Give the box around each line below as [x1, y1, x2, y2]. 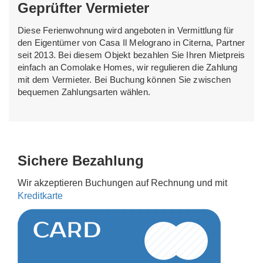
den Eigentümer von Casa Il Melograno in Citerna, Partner [18, 38, 245, 48]
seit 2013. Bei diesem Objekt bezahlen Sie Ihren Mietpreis [18, 50, 245, 60]
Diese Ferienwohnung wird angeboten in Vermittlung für [18, 25, 234, 35]
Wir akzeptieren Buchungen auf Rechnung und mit [18, 178, 227, 188]
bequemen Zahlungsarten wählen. [18, 87, 150, 97]
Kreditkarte [18, 191, 63, 201]
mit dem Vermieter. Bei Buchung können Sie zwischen [18, 75, 231, 85]
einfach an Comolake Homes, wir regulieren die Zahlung [18, 62, 238, 72]
